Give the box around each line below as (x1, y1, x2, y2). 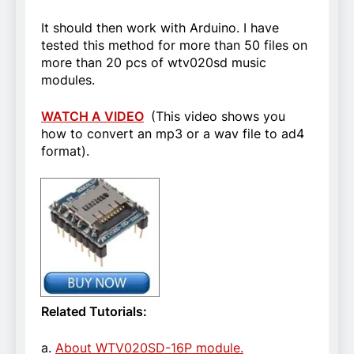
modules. (41, 71, 95, 88)
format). (41, 142, 89, 159)
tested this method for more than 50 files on (41, 36, 307, 53)
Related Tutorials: (41, 303, 147, 319)
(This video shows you (147, 107, 285, 124)
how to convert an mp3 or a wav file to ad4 (41, 125, 304, 141)
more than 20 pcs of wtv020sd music (41, 54, 266, 70)
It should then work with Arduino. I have (41, 19, 279, 36)
